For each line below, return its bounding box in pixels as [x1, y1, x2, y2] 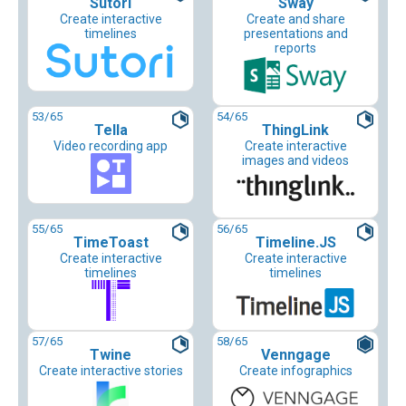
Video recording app [53, 139, 168, 154]
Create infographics [238, 363, 353, 379]
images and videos [242, 153, 349, 169]
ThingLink [262, 121, 329, 140]
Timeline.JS [255, 234, 336, 252]
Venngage [260, 346, 331, 364]
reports [275, 41, 316, 56]
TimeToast [72, 234, 149, 252]
